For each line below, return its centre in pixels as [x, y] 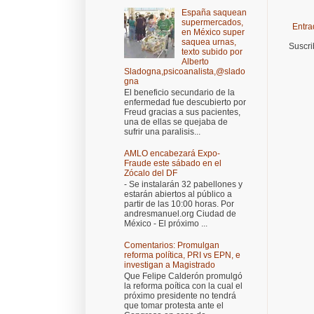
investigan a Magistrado [170, 265]
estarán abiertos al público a [178, 194]
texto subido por [212, 52]
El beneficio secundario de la [179, 93]
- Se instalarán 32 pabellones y [183, 185]
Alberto [195, 61]
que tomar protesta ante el [174, 306]
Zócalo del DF [151, 173]
